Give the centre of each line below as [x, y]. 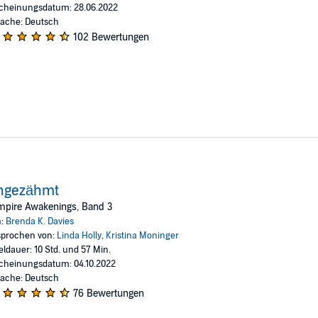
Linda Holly [79, 235]
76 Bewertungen [108, 293]
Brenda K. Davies [39, 221]
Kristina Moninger [142, 235]
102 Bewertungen [111, 37]
